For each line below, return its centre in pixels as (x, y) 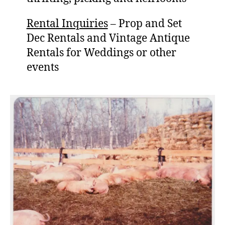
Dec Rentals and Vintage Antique (108, 39)
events (42, 68)
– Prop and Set (145, 24)
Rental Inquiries (67, 24)
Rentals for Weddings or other (101, 53)
